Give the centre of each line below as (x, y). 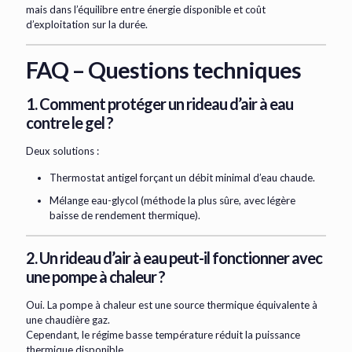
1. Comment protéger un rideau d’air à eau (159, 104)
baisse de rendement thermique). (125, 216)
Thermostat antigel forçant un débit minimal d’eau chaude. (182, 178)
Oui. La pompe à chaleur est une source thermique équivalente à (172, 305)
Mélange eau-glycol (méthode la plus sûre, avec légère (172, 201)
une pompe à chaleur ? (95, 277)
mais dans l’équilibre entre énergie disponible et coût (146, 10)
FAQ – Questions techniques (163, 70)
